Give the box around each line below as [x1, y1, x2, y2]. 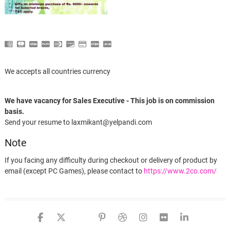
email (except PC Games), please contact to [4, 167, 144, 176]
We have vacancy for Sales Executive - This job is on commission [4, 97, 215, 105]
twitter [65, 212, 114, 222]
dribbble [126, 212, 176, 222]
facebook [43, 212, 98, 222]
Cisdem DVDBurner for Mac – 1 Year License [188, 208, 195, 217]
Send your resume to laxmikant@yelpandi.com [4, 118, 152, 127]
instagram [146, 212, 210, 222]
